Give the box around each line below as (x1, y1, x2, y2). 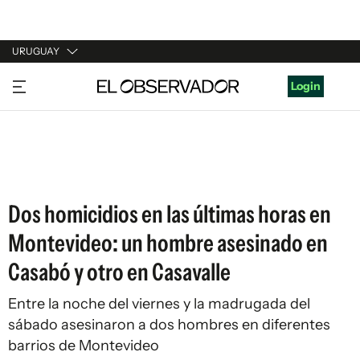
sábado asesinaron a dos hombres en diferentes (8, 316, 330, 333)
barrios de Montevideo (8, 337, 159, 354)
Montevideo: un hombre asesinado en (8, 228, 328, 258)
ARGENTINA (12, 104, 78, 119)
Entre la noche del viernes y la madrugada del (8, 295, 310, 313)
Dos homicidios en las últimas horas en (8, 199, 331, 229)
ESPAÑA (12, 135, 56, 149)
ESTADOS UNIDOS (12, 166, 111, 180)
